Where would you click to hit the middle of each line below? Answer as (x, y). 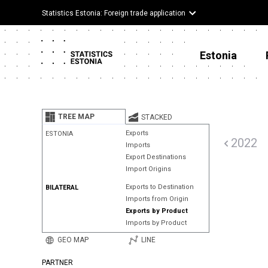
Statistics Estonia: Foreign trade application (114, 13)
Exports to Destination (159, 187)
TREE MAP (76, 117)
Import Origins (148, 169)
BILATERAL (62, 188)
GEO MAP (73, 240)
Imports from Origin (157, 199)
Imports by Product (156, 223)
